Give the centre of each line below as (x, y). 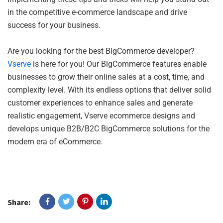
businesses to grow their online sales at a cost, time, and (106, 77)
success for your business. (54, 25)
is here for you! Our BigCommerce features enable (119, 64)
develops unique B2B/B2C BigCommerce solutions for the (109, 128)
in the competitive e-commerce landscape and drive (97, 12)
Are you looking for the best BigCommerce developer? (101, 51)
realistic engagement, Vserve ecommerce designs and (101, 115)
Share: (19, 202)
